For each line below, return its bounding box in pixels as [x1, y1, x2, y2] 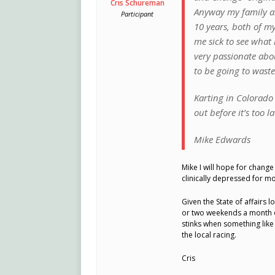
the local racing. [182, 230, 236, 241]
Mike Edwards [194, 133, 250, 146]
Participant [121, 9, 153, 19]
